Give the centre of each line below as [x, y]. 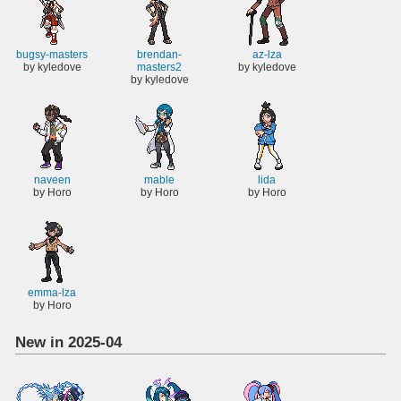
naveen [52, 179]
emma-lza [52, 292]
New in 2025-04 [69, 342]
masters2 [159, 68]
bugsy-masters [52, 55]
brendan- [159, 55]
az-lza [267, 55]
